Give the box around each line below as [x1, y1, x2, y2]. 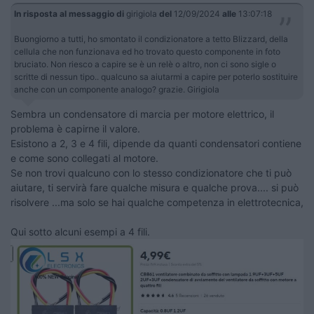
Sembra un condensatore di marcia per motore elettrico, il [11, 108, 274, 121]
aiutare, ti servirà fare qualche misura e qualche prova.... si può [11, 182, 299, 194]
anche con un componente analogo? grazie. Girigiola [14, 84, 219, 95]
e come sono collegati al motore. [11, 152, 158, 165]
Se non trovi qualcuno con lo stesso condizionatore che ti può [11, 167, 292, 179]
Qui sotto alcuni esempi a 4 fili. [11, 226, 150, 238]
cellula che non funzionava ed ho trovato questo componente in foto [14, 46, 280, 57]
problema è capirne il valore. [11, 123, 140, 135]
